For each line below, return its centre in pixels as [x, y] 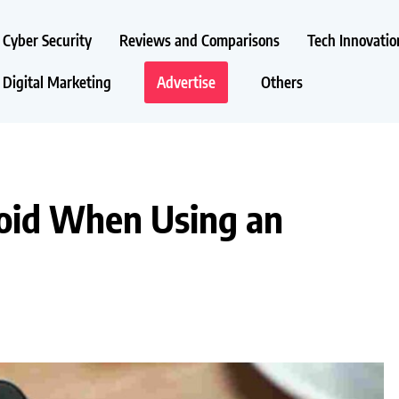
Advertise [186, 82]
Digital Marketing [57, 82]
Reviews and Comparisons [199, 40]
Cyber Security [47, 40]
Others [282, 82]
